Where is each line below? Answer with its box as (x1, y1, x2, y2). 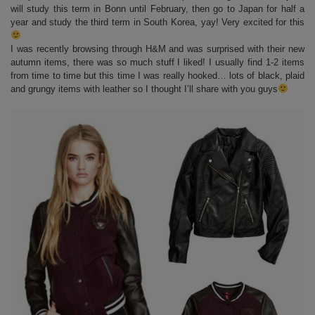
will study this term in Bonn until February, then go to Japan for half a (11, 4, 304, 14)
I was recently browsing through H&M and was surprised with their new (11, 44, 304, 54)
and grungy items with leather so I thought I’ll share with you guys (11, 84, 278, 94)
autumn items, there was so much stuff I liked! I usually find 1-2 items (11, 57, 304, 67)
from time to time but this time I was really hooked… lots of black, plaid (11, 70, 304, 81)
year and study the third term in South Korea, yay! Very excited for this (11, 17, 304, 27)
